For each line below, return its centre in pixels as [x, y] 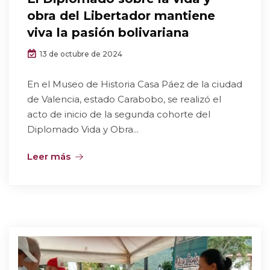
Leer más [49, 157]
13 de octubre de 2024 [80, 54]
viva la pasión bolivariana [108, 33]
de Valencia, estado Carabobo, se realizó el [124, 99]
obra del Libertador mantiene [121, 16]
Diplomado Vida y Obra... [83, 130]
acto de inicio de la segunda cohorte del [119, 115]
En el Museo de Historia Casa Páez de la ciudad [135, 84]
